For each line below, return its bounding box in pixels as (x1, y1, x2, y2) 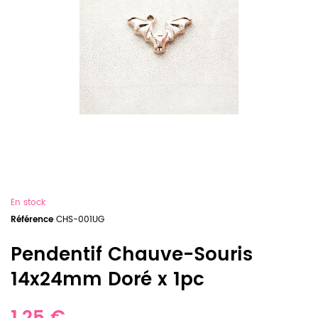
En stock (11, 196, 45, 209)
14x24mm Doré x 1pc (11, 265, 204, 295)
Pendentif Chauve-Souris (11, 240, 253, 270)
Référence (11, 213, 53, 226)
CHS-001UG (56, 213, 104, 226)
